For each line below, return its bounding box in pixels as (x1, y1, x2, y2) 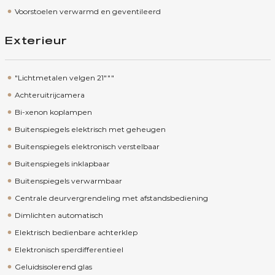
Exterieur (4, 36, 68, 46)
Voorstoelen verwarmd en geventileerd (14, 7, 161, 16)
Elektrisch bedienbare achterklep (14, 228, 137, 237)
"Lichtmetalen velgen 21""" (14, 73, 114, 82)
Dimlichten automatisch (14, 211, 103, 220)
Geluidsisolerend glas (14, 262, 92, 271)
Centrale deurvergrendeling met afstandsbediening (14, 193, 208, 203)
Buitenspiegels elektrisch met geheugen (14, 125, 166, 134)
